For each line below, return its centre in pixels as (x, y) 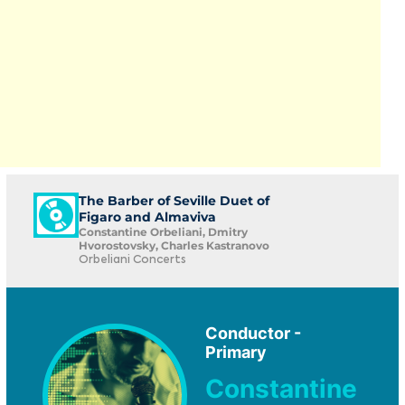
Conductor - (253, 333)
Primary (236, 352)
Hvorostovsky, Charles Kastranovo (174, 245)
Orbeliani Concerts (132, 260)
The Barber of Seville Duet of (174, 201)
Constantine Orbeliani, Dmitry (163, 232)
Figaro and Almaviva (147, 217)
